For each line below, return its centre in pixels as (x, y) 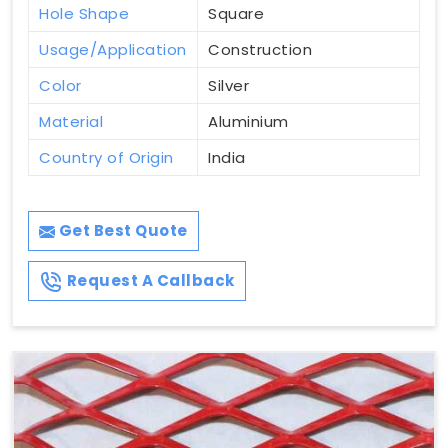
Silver (228, 86)
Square (236, 14)
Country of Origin (106, 158)
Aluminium (248, 122)
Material (71, 122)
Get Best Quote (121, 231)
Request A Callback (149, 281)
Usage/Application (113, 50)
